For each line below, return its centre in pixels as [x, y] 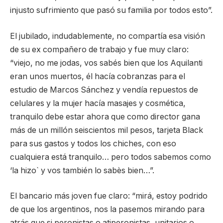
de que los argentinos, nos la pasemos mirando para [107, 210]
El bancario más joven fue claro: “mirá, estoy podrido [109, 196]
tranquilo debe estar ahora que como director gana [105, 116]
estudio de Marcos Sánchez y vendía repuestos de [104, 90]
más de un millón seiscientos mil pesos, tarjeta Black [107, 130]
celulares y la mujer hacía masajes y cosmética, [98, 103]
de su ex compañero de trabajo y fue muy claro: [99, 49]
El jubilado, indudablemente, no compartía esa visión [108, 36]
